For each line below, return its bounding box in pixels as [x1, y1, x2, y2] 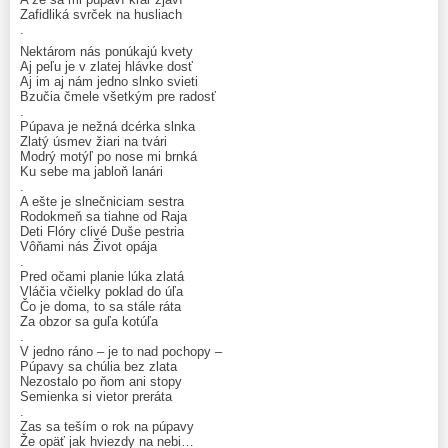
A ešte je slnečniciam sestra [20, 193, 184, 209]
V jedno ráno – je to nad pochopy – [20, 343, 222, 359]
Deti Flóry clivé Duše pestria [20, 223, 184, 239]
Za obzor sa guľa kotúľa [20, 313, 158, 329]
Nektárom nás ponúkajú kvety [20, 43, 193, 59]
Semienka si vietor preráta [20, 388, 172, 404]
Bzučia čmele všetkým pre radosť [20, 88, 216, 104]
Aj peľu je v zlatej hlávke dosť [20, 58, 193, 74]
